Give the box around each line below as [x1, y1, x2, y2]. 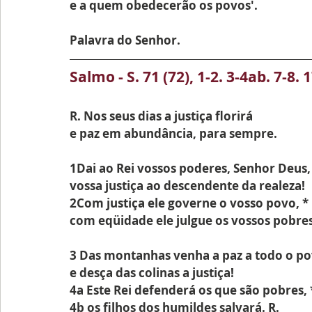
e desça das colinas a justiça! [70, 265, 234, 281]
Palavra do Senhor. [70, 32, 180, 48]
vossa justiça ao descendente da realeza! [70, 178, 305, 194]
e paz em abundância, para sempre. [70, 125, 277, 141]
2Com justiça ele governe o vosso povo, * [70, 195, 309, 211]
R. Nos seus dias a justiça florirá [70, 108, 253, 124]
